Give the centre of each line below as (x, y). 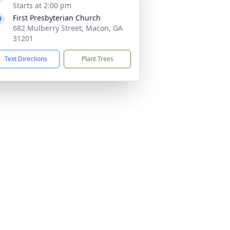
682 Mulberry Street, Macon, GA (68, 28)
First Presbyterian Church (57, 18)
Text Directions (26, 59)
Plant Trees (97, 59)
